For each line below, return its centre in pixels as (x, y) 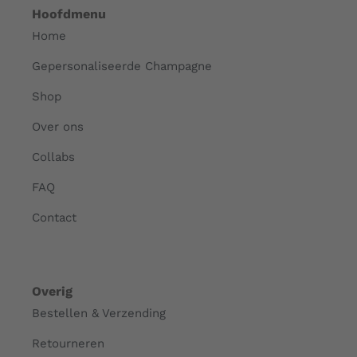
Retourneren (68, 344)
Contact (54, 218)
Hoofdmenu (69, 14)
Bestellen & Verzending (98, 314)
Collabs (53, 157)
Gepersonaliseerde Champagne (122, 67)
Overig (52, 292)
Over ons (57, 127)
